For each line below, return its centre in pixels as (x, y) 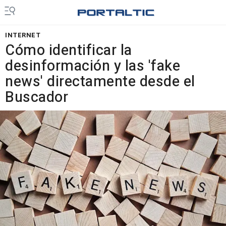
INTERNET (23, 35)
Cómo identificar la (69, 50)
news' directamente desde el (100, 82)
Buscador (37, 97)
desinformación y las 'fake (93, 66)
